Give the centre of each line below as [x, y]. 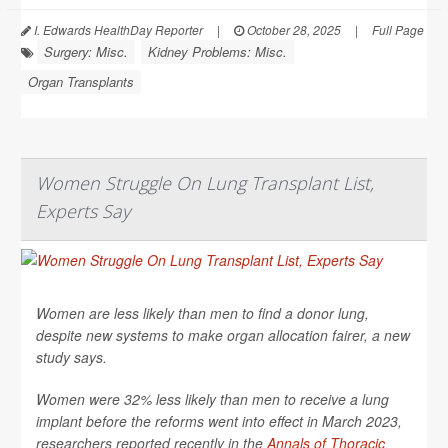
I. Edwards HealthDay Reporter [117, 29]
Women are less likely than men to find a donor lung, [202, 312]
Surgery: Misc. [86, 51]
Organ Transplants [81, 81]
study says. [71, 356]
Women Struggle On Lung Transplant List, [205, 182]
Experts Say [83, 210]
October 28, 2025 [292, 29]
